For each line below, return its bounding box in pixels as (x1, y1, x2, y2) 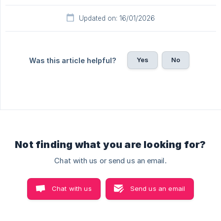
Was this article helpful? (29, 56, 116, 65)
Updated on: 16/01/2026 (79, 14, 155, 22)
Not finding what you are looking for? (15, 138, 206, 150)
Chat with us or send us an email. (54, 156, 167, 165)
